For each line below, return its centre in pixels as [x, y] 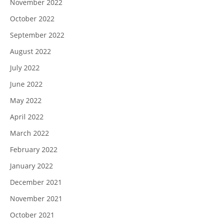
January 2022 [31, 166]
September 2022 [37, 35]
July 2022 [25, 67]
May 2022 [26, 100]
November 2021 [36, 198]
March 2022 [29, 133]
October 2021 [32, 215]
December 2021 [36, 182]
